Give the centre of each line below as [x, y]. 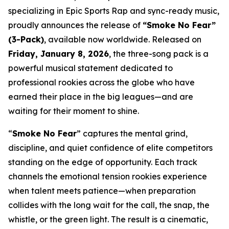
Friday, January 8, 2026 [59, 54]
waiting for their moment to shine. [74, 111]
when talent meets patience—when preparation [102, 191]
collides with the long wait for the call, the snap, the [109, 205]
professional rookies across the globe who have [101, 82]
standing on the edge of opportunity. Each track [103, 162]
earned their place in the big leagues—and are [101, 97]
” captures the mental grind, [132, 133]
